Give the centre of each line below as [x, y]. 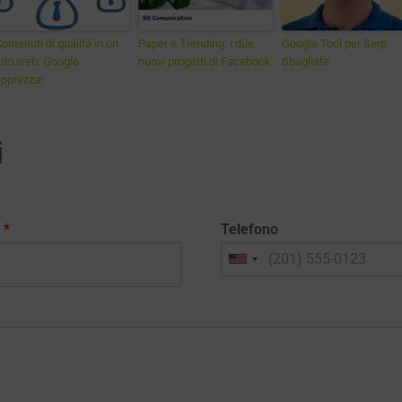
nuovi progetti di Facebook [205, 61]
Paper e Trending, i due [196, 44]
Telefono [249, 229]
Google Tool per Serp [334, 44]
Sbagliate [306, 61]
